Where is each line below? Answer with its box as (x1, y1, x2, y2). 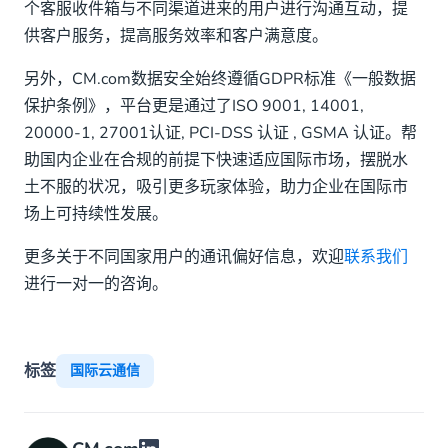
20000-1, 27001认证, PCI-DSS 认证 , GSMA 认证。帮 (24, 121, 417, 144)
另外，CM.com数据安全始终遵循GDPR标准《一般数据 (24, 67, 416, 90)
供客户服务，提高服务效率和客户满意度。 (24, 24, 328, 47)
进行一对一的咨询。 (24, 272, 168, 295)
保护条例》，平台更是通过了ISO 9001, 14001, (24, 94, 364, 117)
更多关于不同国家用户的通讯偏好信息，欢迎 (24, 245, 344, 268)
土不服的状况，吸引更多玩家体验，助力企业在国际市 (24, 175, 408, 198)
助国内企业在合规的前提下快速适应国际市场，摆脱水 (24, 148, 408, 171)
